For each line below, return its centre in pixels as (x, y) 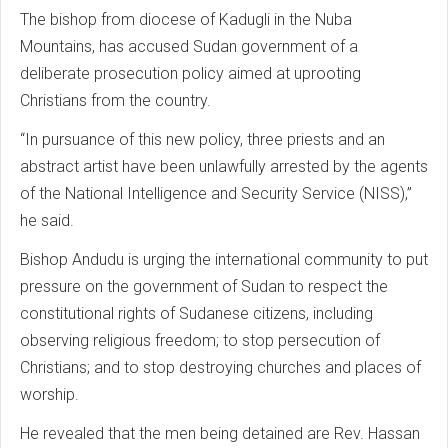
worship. (49, 394)
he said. (49, 220)
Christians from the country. (115, 100)
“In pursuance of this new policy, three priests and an (202, 139)
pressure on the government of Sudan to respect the (204, 286)
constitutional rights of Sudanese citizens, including (196, 313)
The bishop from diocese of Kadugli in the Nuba (186, 19)
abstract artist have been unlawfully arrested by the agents (224, 166)
